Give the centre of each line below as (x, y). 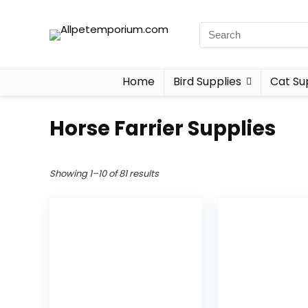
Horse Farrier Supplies (163, 129)
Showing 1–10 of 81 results (104, 174)
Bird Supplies (207, 81)
